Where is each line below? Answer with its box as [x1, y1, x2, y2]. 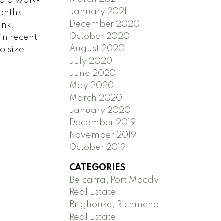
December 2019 [69, 118, 136, 127]
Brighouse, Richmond [69, 200, 160, 209]
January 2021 [69, 7, 127, 16]
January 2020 [69, 106, 131, 115]
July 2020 [69, 56, 113, 66]
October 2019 [69, 143, 126, 152]
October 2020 [69, 32, 130, 41]
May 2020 [69, 81, 114, 90]
